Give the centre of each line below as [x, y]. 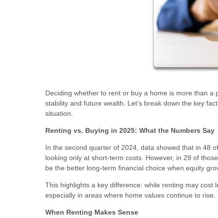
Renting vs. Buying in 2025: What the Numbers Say [130, 130]
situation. [59, 113]
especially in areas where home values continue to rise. [130, 195]
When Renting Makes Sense [92, 212]
